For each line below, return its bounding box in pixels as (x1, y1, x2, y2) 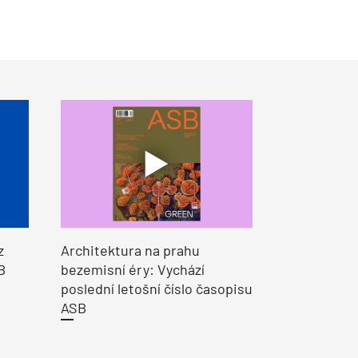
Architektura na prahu (61, 241, 200, 259)
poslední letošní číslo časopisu (61, 279, 253, 297)
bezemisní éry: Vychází (61, 260, 205, 278)
